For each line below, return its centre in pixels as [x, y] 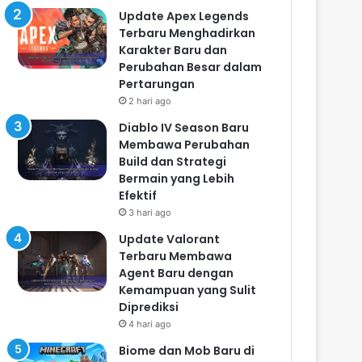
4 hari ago [150, 324]
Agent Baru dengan [177, 273]
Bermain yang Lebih [177, 178]
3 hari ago [150, 212]
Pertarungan [157, 84]
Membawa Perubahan [185, 144]
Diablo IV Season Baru [184, 127]
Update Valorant [170, 239]
